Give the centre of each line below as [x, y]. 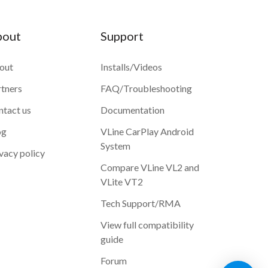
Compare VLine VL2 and [150, 167]
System [115, 146]
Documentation [133, 110]
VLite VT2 [122, 182]
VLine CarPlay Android [147, 131]
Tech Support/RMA [141, 203]
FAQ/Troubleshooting [146, 88]
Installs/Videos [131, 67]
